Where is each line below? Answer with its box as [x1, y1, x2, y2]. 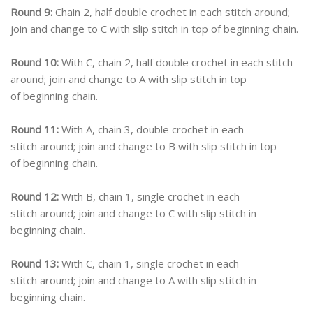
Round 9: [10, 5, 52, 20]
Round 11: [10, 122, 59, 137]
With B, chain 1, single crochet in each [59, 189, 240, 204]
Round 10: [10, 55, 59, 70]
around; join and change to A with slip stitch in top [10, 72, 247, 87]
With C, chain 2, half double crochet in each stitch [59, 55, 293, 70]
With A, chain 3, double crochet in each [59, 122, 244, 137]
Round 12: [10, 189, 59, 204]
